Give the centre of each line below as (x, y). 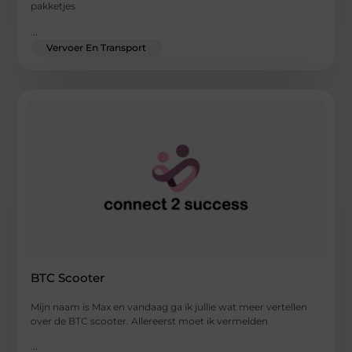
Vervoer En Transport (97, 47)
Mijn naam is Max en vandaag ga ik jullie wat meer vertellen (169, 306)
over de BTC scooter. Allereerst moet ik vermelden (150, 321)
